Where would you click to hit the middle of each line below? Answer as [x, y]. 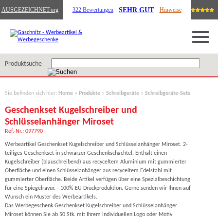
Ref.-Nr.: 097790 [24, 131]
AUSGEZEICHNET [25, 9]
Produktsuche [23, 64]
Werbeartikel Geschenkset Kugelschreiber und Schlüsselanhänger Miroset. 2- [96, 145]
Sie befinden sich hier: [32, 93]
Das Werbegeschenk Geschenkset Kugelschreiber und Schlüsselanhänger [91, 206]
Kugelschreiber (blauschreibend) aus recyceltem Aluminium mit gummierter [96, 162]
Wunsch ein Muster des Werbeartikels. [51, 197]
